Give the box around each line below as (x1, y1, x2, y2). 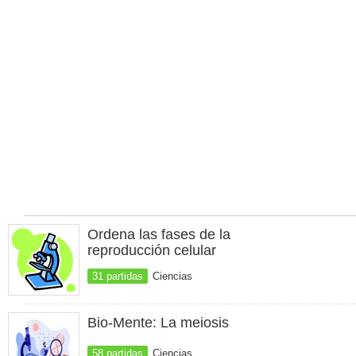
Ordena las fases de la (87, 226, 230, 242)
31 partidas (92, 270, 143, 282)
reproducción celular (87, 242, 216, 258)
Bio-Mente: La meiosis (87, 315, 229, 331)
